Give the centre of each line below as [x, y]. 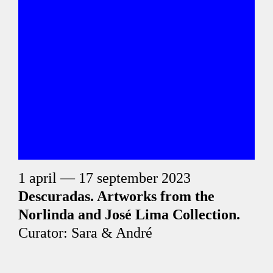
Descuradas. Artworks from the [116, 196]
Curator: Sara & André [85, 233]
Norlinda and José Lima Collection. [129, 214]
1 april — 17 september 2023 [105, 178]
